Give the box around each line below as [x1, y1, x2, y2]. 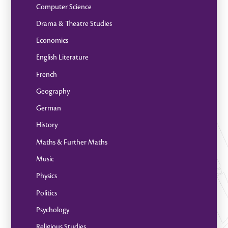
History [36, 121, 58, 129]
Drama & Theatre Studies [36, 19, 112, 27]
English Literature [36, 53, 89, 62]
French [36, 70, 57, 78]
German [36, 104, 61, 112]
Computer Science [36, 3, 92, 11]
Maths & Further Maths [36, 138, 107, 146]
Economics [36, 37, 68, 45]
